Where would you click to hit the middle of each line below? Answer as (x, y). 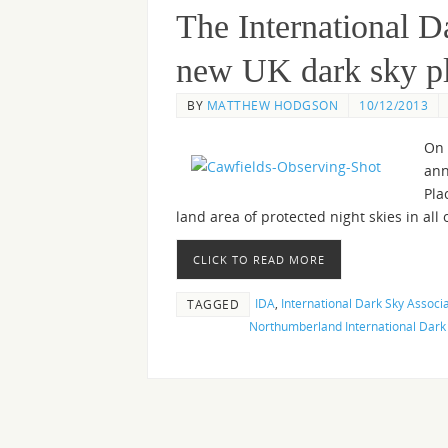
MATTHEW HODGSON (272, 105)
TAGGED (213, 304)
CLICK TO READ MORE (259, 260)
